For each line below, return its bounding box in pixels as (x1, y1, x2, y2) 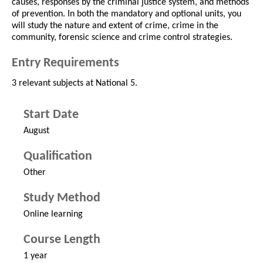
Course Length (23, 233, 100, 247)
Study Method (23, 191, 100, 205)
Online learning (23, 210, 83, 220)
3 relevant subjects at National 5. (12, 79, 137, 89)
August (23, 126, 49, 136)
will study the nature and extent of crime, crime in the (12, 21, 218, 31)
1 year (23, 251, 48, 261)
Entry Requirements (12, 56, 119, 70)
